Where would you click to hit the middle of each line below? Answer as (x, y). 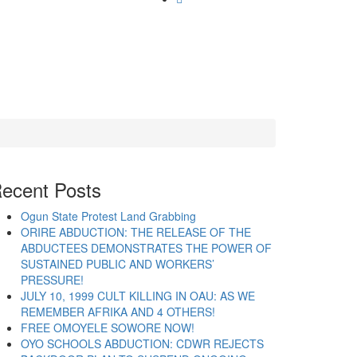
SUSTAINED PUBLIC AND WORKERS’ (118, 264)
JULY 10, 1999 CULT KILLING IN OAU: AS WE (138, 296)
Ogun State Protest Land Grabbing (108, 216)
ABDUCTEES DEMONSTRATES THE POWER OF (146, 248)
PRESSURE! (52, 280)
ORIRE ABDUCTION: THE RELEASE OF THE (136, 232)
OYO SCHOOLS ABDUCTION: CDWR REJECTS (142, 343)
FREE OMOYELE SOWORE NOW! (108, 328)
